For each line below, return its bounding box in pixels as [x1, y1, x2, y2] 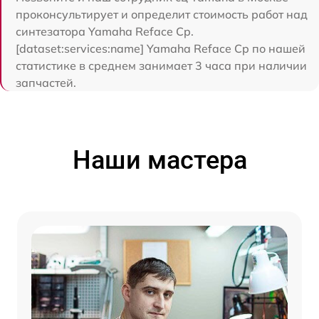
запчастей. [16, 75, 76, 90]
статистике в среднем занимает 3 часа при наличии [16, 58, 307, 73]
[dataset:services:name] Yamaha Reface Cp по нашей [16, 41, 305, 56]
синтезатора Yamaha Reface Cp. [16, 23, 194, 38]
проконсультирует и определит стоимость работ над [16, 6, 308, 21]
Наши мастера [72, 145, 247, 175]
